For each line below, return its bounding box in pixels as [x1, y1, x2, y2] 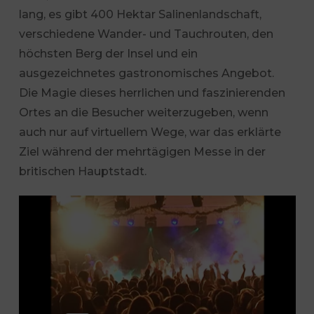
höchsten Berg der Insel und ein [18, 46, 198, 60]
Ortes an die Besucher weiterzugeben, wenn [18, 105, 268, 119]
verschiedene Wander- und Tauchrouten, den [18, 27, 273, 41]
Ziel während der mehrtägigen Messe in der [18, 144, 266, 158]
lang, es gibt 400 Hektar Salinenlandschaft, [18, 7, 261, 21]
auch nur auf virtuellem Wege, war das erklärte [18, 125, 281, 139]
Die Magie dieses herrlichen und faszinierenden [18, 86, 285, 100]
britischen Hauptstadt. [18, 164, 146, 178]
